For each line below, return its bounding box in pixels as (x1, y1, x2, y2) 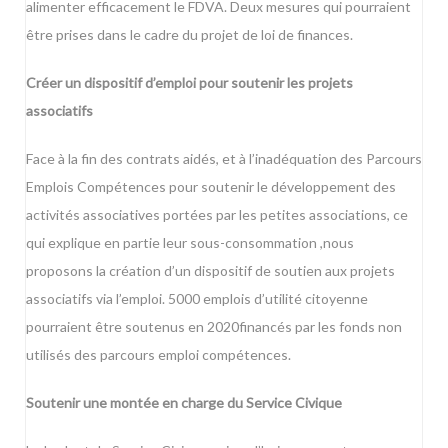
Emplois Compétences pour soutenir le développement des (26, 178, 396, 195)
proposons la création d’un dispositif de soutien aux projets (26, 262, 395, 279)
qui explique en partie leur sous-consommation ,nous (26, 234, 354, 251)
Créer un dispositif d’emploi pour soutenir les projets (26, 74, 353, 91)
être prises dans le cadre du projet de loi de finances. (26, 26, 353, 43)
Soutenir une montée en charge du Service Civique (26, 394, 342, 411)
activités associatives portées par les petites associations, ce (26, 206, 408, 223)
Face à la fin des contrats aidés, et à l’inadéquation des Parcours (26, 150, 422, 167)
